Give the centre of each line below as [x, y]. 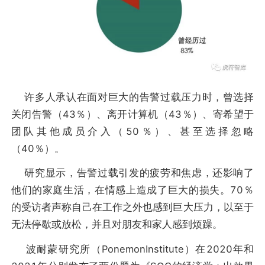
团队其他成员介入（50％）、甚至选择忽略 [132, 131]
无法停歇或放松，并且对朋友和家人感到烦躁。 [117, 224]
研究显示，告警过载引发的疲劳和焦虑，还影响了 [132, 173]
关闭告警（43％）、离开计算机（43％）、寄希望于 [132, 114]
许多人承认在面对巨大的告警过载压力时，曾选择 [132, 97]
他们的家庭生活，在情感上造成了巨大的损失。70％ [132, 190]
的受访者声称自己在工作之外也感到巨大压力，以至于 [132, 207]
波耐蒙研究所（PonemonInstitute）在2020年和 [132, 249]
